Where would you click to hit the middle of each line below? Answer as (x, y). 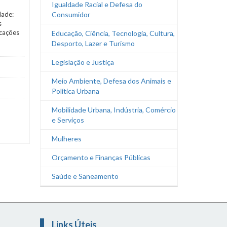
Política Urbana (75, 91)
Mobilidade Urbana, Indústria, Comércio (113, 110)
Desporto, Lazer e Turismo (93, 43)
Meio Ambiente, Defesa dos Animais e (111, 81)
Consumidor (71, 14)
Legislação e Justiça (83, 62)
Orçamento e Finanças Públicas (101, 157)
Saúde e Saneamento (85, 176)
